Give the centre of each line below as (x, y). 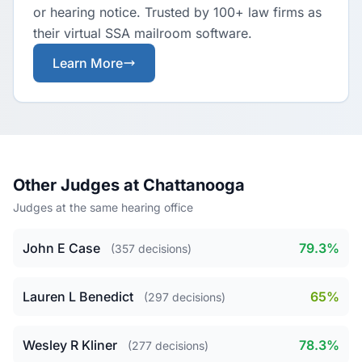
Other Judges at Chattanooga (129, 185)
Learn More (88, 63)
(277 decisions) (168, 345)
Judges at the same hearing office (103, 207)
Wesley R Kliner (70, 345)
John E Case (61, 248)
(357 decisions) (151, 248)
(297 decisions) (185, 297)
